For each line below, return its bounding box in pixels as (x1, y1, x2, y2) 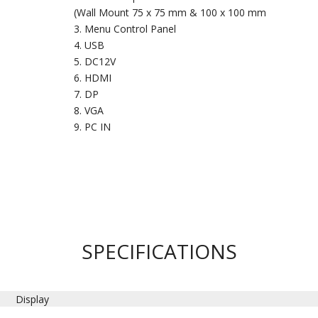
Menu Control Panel (84, 21, 176, 35)
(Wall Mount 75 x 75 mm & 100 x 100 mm (73, 5, 266, 19)
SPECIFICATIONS (81, 237, 237, 265)
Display (16, 292, 50, 306)
